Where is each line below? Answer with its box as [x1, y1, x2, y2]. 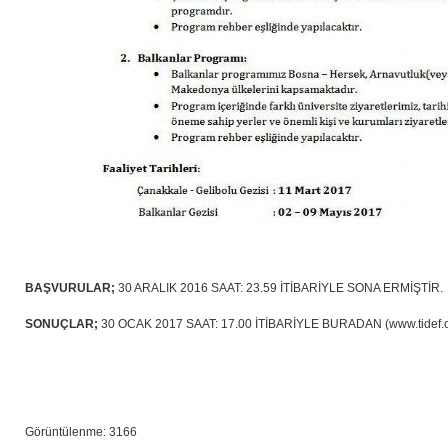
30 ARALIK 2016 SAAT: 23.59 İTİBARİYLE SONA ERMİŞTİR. [115, 281, 443, 295]
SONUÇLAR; [25, 317, 98, 331]
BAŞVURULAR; [25, 281, 115, 295]
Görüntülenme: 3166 [25, 425, 137, 439]
